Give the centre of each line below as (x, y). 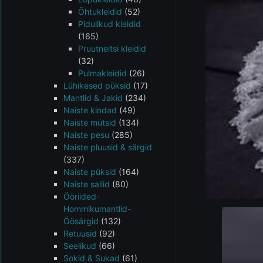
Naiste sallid (87, 184)
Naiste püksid (90, 172)
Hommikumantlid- (97, 209)
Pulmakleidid (102, 73)
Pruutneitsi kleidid (112, 48)
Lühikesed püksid (97, 85)
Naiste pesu (86, 135)
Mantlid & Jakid (93, 98)
